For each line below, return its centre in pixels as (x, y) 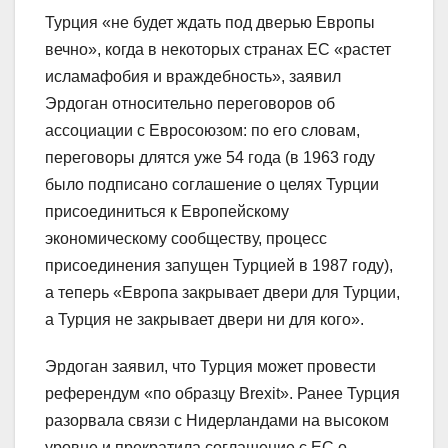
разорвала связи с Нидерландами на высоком (217, 421)
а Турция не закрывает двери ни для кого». (204, 320)
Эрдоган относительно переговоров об (190, 104)
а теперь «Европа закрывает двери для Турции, (222, 293)
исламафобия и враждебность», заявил (193, 77)
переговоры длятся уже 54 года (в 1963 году (210, 158)
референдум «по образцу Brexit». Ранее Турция (222, 394)
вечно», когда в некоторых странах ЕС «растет (218, 50)
